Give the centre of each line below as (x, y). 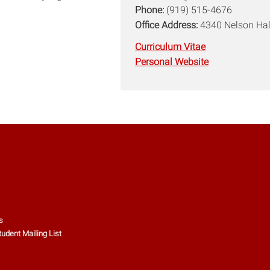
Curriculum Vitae (170, 46)
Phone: (151, 10)
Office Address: (168, 25)
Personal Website (172, 61)
